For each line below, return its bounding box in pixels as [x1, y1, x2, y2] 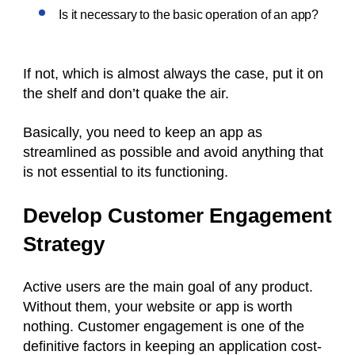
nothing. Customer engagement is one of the [23, 319, 304, 334]
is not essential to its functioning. [23, 164, 228, 180]
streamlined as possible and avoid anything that [23, 144, 323, 160]
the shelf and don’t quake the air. [23, 86, 237, 101]
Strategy [23, 232, 105, 256]
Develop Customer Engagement [23, 204, 332, 227]
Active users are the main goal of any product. [23, 279, 313, 295]
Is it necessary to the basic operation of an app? [59, 8, 319, 21]
